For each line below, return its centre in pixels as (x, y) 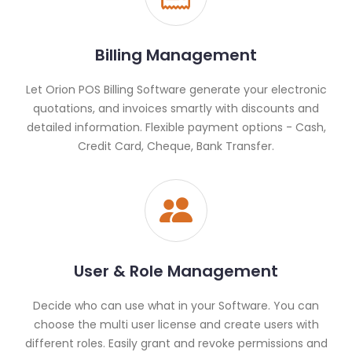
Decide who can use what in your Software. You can (176, 305)
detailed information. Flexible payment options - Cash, (176, 127)
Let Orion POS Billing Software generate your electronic (176, 89)
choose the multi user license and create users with (176, 324)
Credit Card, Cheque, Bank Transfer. (176, 146)
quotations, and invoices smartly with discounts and (176, 108)
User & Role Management (176, 271)
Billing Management (176, 55)
